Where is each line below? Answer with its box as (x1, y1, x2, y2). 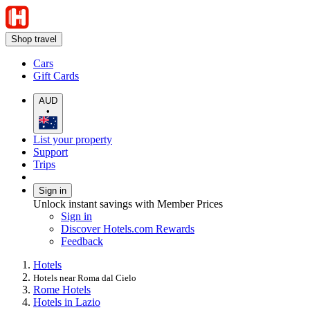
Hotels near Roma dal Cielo (33, 272, 136, 283)
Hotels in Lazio (33, 295, 100, 308)
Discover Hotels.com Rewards (61, 222, 194, 235)
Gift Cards (33, 70, 79, 82)
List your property (33, 133, 112, 145)
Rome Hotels (33, 283, 91, 295)
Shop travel (11, 34, 57, 44)
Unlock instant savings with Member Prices (33, 197, 223, 210)
